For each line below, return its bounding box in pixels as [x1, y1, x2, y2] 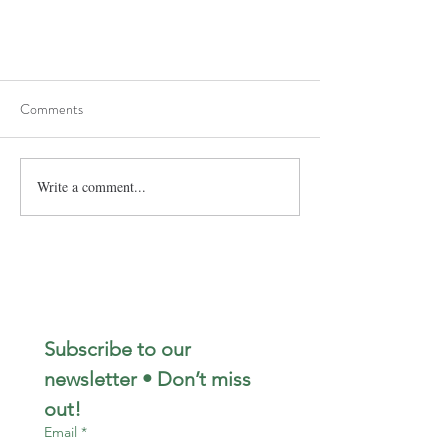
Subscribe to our [44, 336, 191, 361]
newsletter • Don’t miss [44, 366, 251, 391]
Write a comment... [37, 177, 146, 197]
